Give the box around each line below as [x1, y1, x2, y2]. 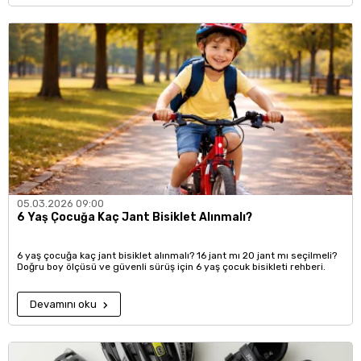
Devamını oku [30, 298, 99, 310]
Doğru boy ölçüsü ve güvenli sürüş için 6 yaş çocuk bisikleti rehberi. [17, 261, 326, 272]
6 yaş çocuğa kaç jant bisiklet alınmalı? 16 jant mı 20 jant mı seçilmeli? [17, 250, 337, 261]
